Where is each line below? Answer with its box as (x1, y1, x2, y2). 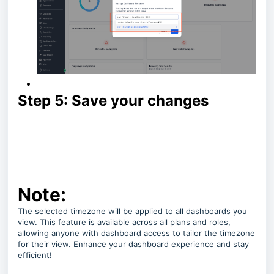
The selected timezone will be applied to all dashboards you (18, 206, 247, 217)
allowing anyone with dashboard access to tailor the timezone (18, 228, 255, 239)
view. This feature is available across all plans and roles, (18, 217, 231, 228)
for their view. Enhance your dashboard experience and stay (18, 239, 249, 250)
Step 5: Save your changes (18, 92, 209, 110)
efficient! (18, 250, 54, 261)
